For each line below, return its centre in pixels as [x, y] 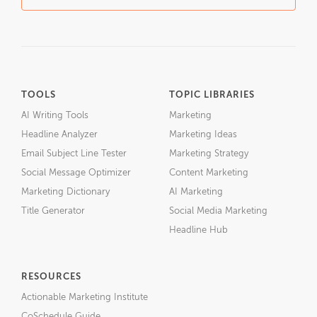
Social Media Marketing [218, 212]
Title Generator [53, 212]
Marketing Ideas [203, 135]
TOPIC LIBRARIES [212, 96]
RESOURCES [51, 277]
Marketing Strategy [209, 154]
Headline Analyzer [59, 135]
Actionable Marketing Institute [85, 298]
